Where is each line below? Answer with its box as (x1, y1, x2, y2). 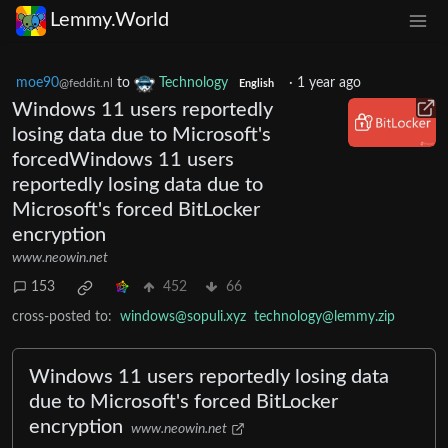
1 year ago (296, 75, 361, 90)
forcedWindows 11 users (12, 149, 234, 170)
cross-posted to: (12, 309, 112, 324)
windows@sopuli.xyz (120, 309, 246, 324)
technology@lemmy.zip (254, 309, 395, 324)
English (238, 78, 274, 89)
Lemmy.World (50, 10, 169, 31)
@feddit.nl (59, 76, 113, 89)
